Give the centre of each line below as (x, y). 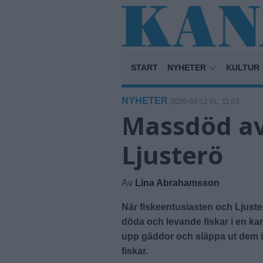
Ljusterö (172, 154)
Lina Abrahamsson (177, 183)
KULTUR (243, 67)
